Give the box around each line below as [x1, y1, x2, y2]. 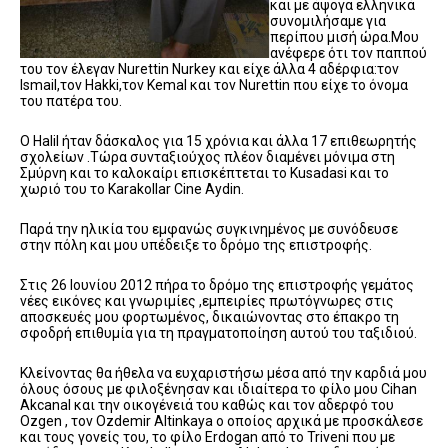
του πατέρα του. [20, 92, 122, 109]
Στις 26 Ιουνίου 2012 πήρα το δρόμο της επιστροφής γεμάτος [20, 276, 414, 293]
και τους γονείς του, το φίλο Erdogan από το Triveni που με [20, 428, 395, 445]
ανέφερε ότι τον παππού [270, 44, 427, 61]
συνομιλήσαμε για [270, 12, 386, 29]
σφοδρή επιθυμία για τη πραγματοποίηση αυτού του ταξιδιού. [20, 324, 417, 341]
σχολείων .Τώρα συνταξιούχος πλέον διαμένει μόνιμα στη [20, 148, 395, 165]
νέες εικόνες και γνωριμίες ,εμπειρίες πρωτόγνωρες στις [20, 292, 394, 309]
